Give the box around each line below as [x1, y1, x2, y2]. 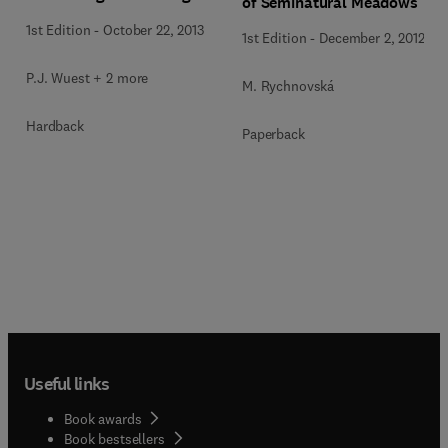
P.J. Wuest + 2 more [26, 68, 149, 87]
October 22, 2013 [103, 20, 204, 39]
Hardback [26, 116, 84, 135]
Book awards [64, 409, 142, 428]
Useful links [24, 371, 110, 396]
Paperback [242, 125, 305, 143]
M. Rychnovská [242, 77, 335, 95]
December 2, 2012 [319, 29, 425, 47]
